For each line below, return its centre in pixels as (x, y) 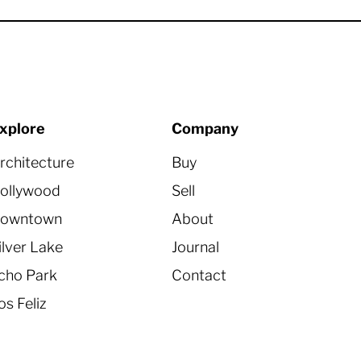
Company (205, 129)
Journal (196, 247)
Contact (199, 275)
